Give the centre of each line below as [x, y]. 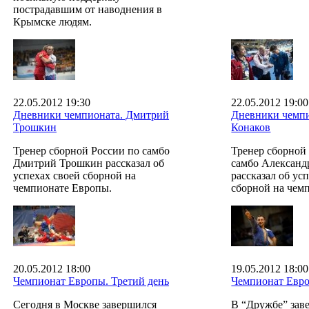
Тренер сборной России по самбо [91, 150]
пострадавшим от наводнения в [88, 9]
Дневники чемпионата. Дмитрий [91, 114]
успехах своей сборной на [74, 175]
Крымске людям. [52, 21]
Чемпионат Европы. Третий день [91, 281]
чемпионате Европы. [62, 188]
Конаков [251, 127]
